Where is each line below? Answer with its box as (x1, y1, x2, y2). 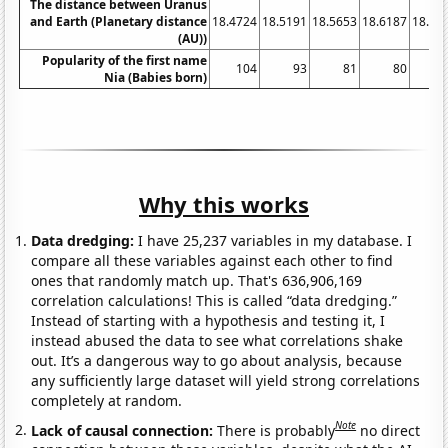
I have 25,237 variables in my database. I (134, 230, 413, 250)
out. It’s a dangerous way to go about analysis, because (31, 350, 403, 370)
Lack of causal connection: (31, 420, 218, 440)
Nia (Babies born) (104, 68, 208, 86)
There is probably (217, 420, 336, 440)
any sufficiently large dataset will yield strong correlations (31, 370, 421, 390)
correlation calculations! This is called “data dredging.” (31, 290, 398, 310)
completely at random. (31, 390, 183, 410)
